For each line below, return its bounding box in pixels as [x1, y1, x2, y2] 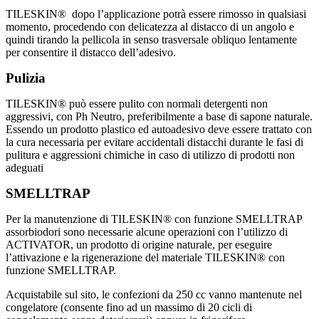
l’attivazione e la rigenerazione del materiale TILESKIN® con [6, 251, 285, 264]
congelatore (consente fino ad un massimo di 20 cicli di [6, 301, 252, 314]
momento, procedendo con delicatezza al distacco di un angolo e [6, 21, 294, 33]
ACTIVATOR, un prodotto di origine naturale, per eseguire [6, 239, 272, 251]
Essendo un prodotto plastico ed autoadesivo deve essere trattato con [6, 123, 312, 136]
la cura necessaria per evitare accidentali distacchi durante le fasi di [6, 136, 303, 149]
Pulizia [6, 70, 46, 86]
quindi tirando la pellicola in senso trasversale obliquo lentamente [6, 33, 297, 46]
